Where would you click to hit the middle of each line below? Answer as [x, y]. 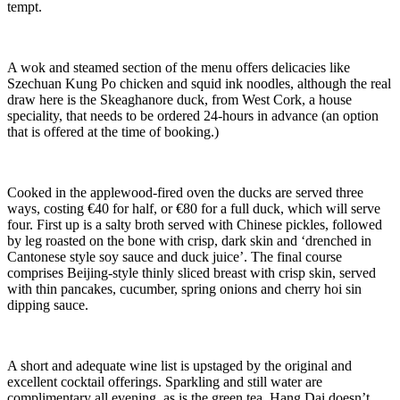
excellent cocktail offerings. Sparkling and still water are [165, 382]
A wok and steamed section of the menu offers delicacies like [179, 68]
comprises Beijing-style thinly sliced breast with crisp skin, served [192, 273]
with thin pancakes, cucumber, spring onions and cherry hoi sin [184, 289]
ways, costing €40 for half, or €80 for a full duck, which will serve [194, 209]
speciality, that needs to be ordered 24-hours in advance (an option [193, 116]
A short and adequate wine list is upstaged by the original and [179, 366]
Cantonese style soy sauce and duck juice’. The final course [175, 257]
